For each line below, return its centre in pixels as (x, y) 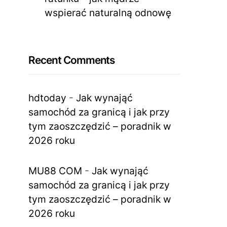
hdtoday (47, 98)
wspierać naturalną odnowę (108, 12)
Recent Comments (72, 60)
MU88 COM (55, 171)
